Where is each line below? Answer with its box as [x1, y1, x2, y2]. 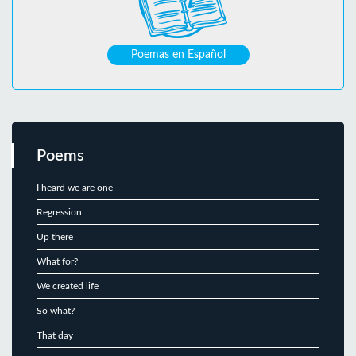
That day [37, 330, 73, 340]
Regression [37, 207, 82, 217]
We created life [37, 281, 99, 291]
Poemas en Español [130, 48, 226, 60]
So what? [37, 305, 75, 315]
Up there [37, 231, 73, 242]
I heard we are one [37, 182, 113, 192]
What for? [37, 256, 78, 266]
